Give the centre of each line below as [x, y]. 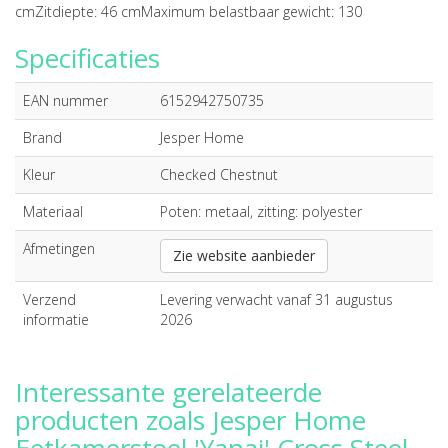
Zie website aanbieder [244, 255]
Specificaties [87, 58]
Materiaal [53, 211]
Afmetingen [59, 248]
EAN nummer [65, 100]
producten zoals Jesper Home [190, 420]
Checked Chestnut [219, 174]
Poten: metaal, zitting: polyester [261, 211]
